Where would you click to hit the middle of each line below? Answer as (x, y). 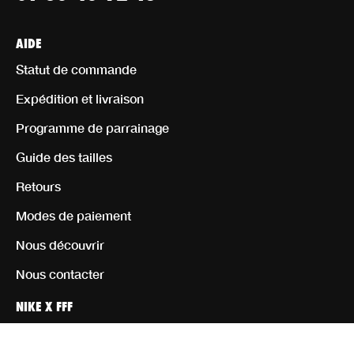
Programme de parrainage (92, 127)
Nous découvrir (60, 244)
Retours (38, 186)
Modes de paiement (73, 215)
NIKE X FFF (44, 303)
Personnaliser (56, 332)
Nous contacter (60, 273)
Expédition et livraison (80, 98)
